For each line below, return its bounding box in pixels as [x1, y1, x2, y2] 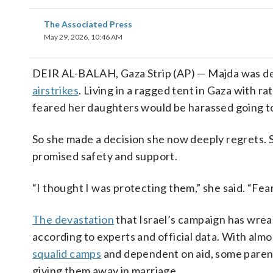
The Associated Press [44, 19, 132, 29]
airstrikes [32, 83, 79, 97]
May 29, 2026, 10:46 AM [44, 32, 122, 41]
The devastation [32, 213, 115, 226]
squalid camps [32, 247, 102, 260]
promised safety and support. [32, 149, 178, 163]
